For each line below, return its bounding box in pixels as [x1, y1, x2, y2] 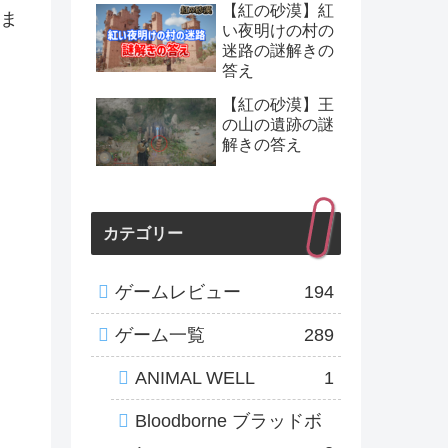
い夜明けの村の [222, 21, 334, 39]
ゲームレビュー [115, 282, 241, 303]
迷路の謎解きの [222, 41, 334, 59]
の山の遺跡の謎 [222, 115, 334, 133]
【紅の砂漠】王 [222, 95, 334, 113]
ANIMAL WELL [135, 368, 255, 389]
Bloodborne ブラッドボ [135, 411, 322, 432]
